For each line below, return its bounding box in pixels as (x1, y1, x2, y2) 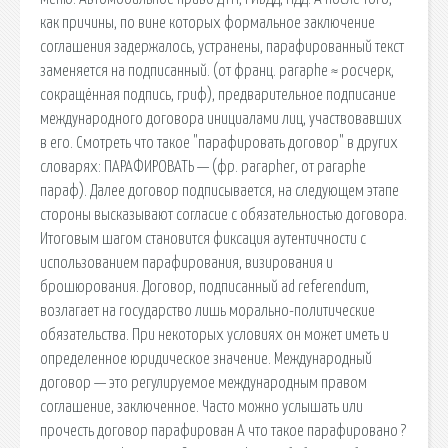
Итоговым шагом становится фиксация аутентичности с (40, 230, 366, 247)
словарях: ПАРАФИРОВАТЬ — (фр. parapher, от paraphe (40, 158, 366, 175)
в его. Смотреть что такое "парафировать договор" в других (40, 134, 398, 151)
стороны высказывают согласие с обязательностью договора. (40, 206, 407, 223)
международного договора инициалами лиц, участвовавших (40, 110, 402, 127)
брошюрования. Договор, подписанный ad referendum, (40, 278, 369, 295)
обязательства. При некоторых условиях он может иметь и (40, 326, 389, 343)
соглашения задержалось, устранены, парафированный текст (40, 38, 404, 55)
